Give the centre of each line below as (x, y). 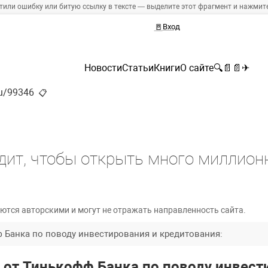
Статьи (138, 68)
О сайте (197, 68)
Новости (103, 68)
